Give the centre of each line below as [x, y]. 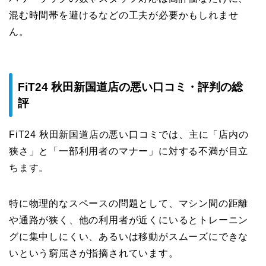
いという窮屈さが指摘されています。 [94, 253]
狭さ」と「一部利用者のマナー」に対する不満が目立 [129, 151]
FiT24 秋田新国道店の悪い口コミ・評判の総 [130, 87]
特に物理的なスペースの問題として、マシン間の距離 [129, 203]
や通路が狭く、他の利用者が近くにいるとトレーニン [129, 220]
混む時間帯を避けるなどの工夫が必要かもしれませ [124, 15]
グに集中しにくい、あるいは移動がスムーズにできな [129, 236]
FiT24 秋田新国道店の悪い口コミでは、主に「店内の [129, 134]
